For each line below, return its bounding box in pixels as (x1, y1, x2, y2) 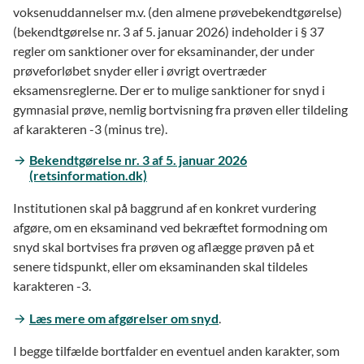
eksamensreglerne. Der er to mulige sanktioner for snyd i (13, 81, 325, 97)
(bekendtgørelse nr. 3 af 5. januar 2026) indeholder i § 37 (13, 23, 324, 39)
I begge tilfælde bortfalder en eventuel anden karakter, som (13, 342, 340, 358)
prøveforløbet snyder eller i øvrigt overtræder (13, 62, 266, 78)
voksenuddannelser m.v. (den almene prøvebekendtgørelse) (13, 3, 342, 19)
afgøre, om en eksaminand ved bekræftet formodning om (13, 219, 327, 235)
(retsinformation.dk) (29, 167, 147, 183)
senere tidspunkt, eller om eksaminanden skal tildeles (13, 258, 308, 274)
